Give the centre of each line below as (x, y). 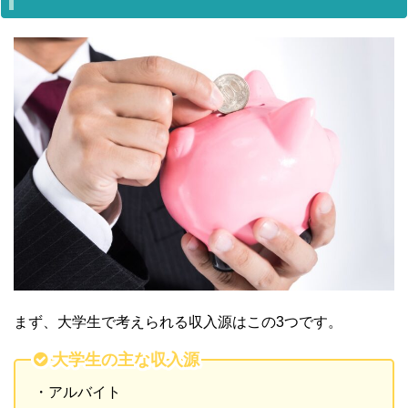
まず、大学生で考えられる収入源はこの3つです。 (178, 322)
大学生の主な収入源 (126, 359)
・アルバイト (77, 393)
